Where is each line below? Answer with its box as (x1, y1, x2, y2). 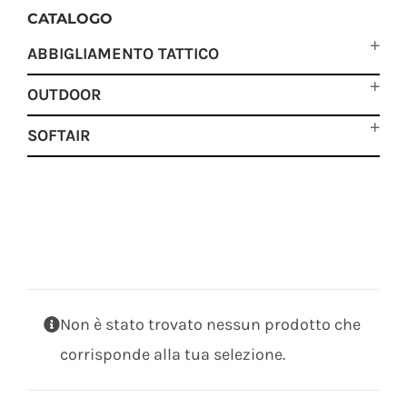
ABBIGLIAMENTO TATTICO (27, 44, 219, 65)
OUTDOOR (27, 84, 102, 105)
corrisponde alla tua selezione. (60, 343, 285, 364)
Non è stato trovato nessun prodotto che (60, 313, 361, 334)
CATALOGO (27, 10, 113, 28)
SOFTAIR (27, 125, 91, 146)
